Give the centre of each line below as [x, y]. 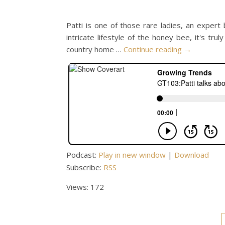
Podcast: [82, 155]
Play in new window [132, 155]
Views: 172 [85, 187]
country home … [95, 49]
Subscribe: [85, 167]
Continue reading [154, 49]
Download [192, 155]
